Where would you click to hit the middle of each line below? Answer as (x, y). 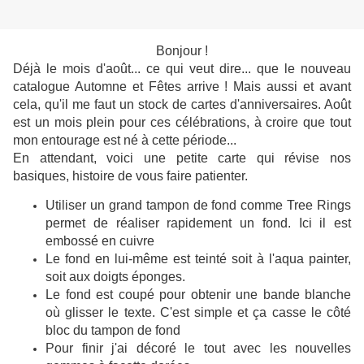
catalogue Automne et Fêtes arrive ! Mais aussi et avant (182, 87)
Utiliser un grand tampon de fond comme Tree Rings (198, 206)
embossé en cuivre (100, 241)
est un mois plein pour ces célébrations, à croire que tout (182, 123)
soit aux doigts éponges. (115, 277)
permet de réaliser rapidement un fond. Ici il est (198, 223)
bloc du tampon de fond (113, 331)
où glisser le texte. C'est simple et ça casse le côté (198, 313)
